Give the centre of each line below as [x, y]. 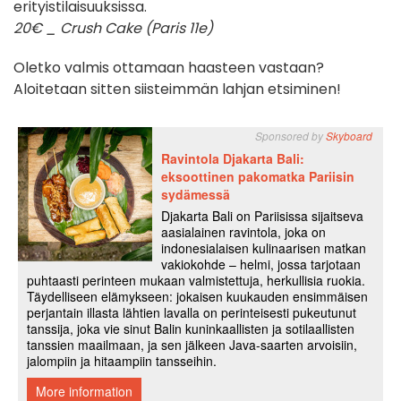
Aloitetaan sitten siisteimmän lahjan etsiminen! [177, 90]
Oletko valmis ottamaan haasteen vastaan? [169, 68]
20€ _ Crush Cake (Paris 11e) [113, 29]
